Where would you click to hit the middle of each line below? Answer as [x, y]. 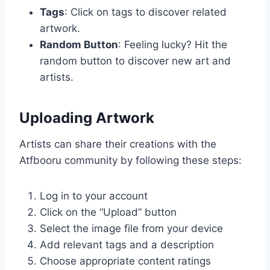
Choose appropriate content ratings [125, 261]
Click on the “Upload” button [108, 212]
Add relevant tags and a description [127, 245]
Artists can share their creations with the [118, 144]
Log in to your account [94, 196]
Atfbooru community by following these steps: [130, 161]
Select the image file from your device [131, 229]
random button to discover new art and [135, 61]
